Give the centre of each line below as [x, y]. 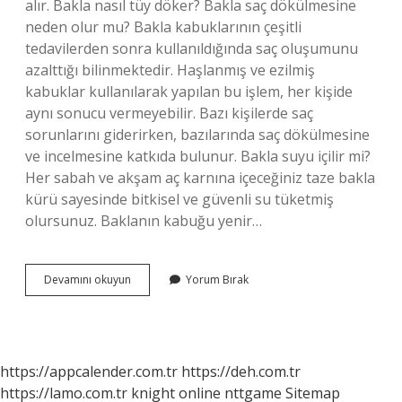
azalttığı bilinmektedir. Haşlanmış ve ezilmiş [170, 70]
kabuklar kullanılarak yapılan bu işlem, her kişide [189, 92]
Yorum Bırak [217, 280]
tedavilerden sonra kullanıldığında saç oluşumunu [192, 48]
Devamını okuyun [87, 280]
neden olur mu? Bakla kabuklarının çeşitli [163, 27]
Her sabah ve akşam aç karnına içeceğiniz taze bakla [200, 178]
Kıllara [146, 295]
